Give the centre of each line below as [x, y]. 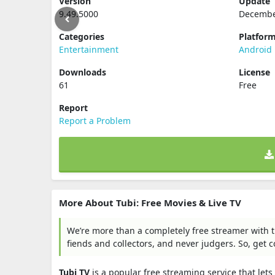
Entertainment [89, 49]
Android [256, 49]
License [255, 72]
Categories [82, 36]
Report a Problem [95, 120]
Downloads [83, 72]
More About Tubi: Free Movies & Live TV [150, 202]
